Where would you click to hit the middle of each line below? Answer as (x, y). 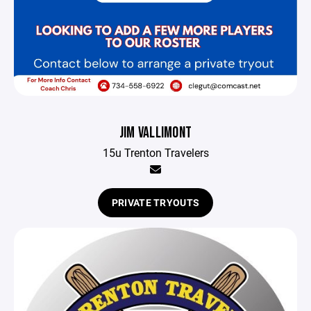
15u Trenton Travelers (155, 153)
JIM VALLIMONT (155, 133)
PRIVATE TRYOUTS (155, 203)
